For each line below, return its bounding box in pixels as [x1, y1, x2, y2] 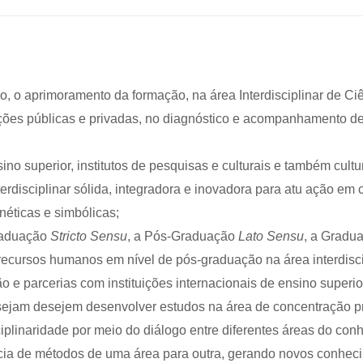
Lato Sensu [238, 229, 304, 243]
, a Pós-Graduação [127, 229, 238, 243]
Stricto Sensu [50, 229, 127, 243]
